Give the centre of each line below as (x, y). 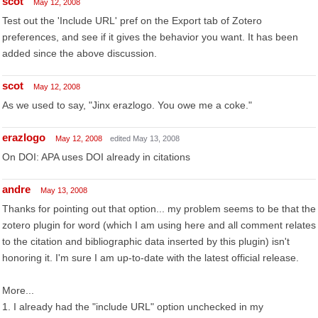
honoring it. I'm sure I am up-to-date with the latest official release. (150, 258)
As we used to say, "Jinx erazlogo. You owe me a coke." (127, 105)
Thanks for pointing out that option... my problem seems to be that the (159, 209)
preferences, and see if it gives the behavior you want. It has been (150, 37)
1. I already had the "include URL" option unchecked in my (133, 307)
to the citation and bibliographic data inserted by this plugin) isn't (146, 241)
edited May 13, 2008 (145, 138)
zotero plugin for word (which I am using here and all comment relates (159, 225)
